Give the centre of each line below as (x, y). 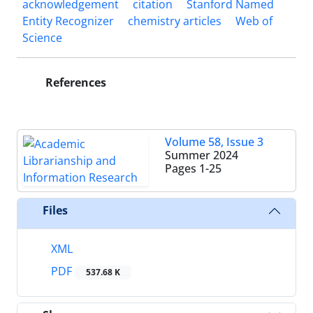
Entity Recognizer (68, 21)
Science (42, 37)
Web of (254, 21)
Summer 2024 (202, 155)
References (74, 82)
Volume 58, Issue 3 (214, 141)
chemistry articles (175, 21)
